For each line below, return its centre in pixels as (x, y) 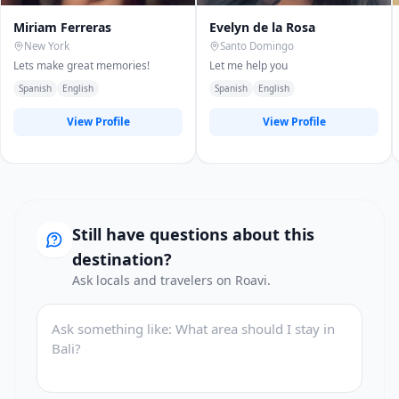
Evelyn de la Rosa (262, 27)
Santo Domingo (257, 46)
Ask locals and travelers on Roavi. (171, 280)
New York (47, 46)
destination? (122, 259)
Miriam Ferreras (62, 27)
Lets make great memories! (81, 65)
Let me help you (248, 65)
